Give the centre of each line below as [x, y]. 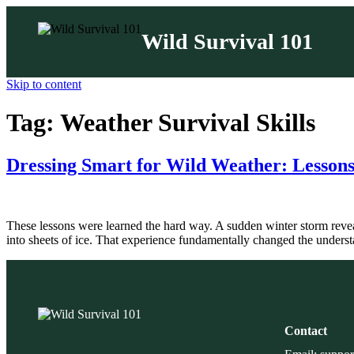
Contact [306, 331]
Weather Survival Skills [188, 123]
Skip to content [44, 84]
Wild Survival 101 [227, 41]
